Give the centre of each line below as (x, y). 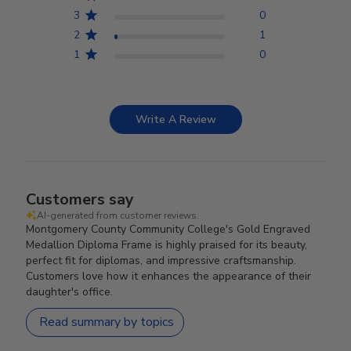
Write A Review (176, 119)
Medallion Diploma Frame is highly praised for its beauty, (167, 244)
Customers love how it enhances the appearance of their (169, 276)
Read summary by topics (107, 322)
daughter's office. (70, 291)
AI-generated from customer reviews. (118, 215)
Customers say (80, 199)
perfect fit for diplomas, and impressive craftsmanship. (161, 260)
